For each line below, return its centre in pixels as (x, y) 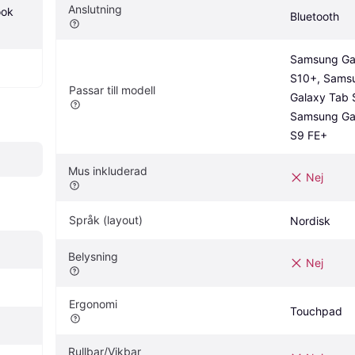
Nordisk (310, 221)
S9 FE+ (309, 136)
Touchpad (316, 311)
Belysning (93, 257)
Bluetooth (315, 17)
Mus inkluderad (108, 171)
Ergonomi (93, 304)
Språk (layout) (106, 220)
